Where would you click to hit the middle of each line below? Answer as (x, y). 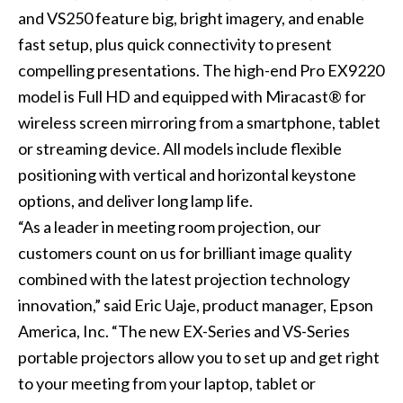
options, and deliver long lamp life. (135, 201)
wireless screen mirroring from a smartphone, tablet (199, 123)
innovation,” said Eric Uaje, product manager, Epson (195, 305)
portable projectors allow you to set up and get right (198, 358)
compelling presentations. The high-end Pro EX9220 (201, 71)
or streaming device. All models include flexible (179, 149)
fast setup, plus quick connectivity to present (175, 45)
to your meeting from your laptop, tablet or (166, 384)
